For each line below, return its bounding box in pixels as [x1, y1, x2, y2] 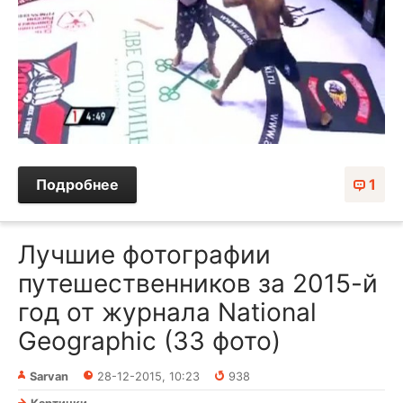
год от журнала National [18, 297, 317, 328]
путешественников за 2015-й [18, 268, 378, 300]
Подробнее [36, 175, 119, 194]
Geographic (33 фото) [18, 326, 281, 357]
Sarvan [30, 370, 68, 384]
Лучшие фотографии [18, 239, 271, 271]
